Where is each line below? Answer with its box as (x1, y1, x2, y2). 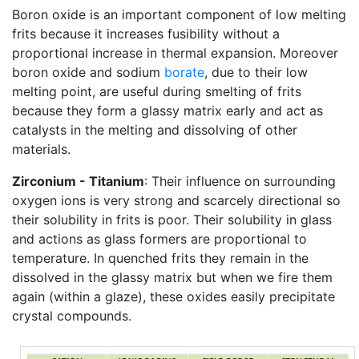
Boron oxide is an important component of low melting (12, 6, 346, 22)
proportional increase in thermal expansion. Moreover (12, 45, 338, 61)
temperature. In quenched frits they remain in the (12, 250, 309, 266)
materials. (12, 141, 71, 157)
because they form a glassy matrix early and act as (12, 103, 323, 119)
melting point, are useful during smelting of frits (12, 83, 301, 99)
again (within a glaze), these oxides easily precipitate (12, 288, 335, 305)
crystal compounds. (12, 308, 131, 324)
